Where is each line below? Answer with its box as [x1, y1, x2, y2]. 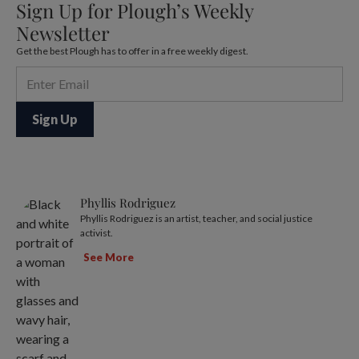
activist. [80, 226, 113, 239]
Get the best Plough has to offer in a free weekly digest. [16, 44, 248, 57]
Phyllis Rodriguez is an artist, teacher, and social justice [80, 212, 313, 224]
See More [83, 251, 134, 264]
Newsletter [16, 19, 110, 46]
